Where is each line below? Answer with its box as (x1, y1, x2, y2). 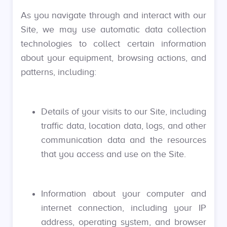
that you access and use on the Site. (41, 149, 186, 159)
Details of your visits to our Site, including (41, 106, 206, 117)
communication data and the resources (41, 135, 206, 145)
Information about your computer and (41, 188, 206, 199)
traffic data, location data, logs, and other (41, 121, 206, 131)
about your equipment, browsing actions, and (21, 53, 206, 63)
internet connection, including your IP (41, 203, 206, 213)
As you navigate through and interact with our (21, 10, 206, 20)
